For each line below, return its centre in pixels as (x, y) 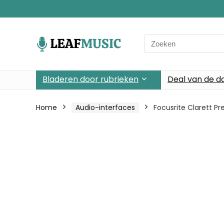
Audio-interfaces (105, 107)
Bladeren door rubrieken (90, 79)
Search (157, 39)
